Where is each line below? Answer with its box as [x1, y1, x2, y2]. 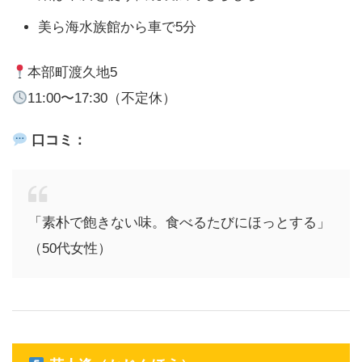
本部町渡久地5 [27, 65, 118, 81]
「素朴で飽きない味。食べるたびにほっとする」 [28, 215, 330, 231]
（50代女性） [28, 241, 112, 257]
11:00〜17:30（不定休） [27, 90, 177, 107]
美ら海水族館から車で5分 [38, 19, 196, 36]
